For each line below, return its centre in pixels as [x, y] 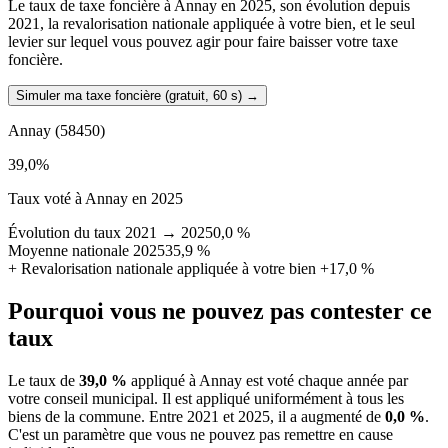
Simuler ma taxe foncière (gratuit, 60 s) [129, 96]
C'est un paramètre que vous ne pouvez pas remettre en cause [200, 435]
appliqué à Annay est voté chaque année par [267, 381]
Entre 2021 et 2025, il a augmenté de [267, 417]
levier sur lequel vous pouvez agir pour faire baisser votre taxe [203, 42]
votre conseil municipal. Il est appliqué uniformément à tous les [206, 399]
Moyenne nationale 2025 [86, 251]
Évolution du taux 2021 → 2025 [110, 233]
